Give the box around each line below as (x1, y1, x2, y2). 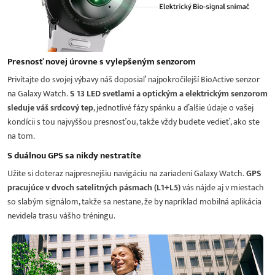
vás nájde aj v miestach (180, 180, 264, 195)
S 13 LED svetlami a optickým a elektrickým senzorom (70, 87, 268, 101)
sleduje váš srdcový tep (7, 101, 93, 115)
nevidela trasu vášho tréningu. (7, 209, 115, 223)
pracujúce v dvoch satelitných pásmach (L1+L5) (7, 180, 180, 195)
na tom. (7, 129, 35, 144)
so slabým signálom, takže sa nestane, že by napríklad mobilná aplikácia (7, 195, 261, 209)
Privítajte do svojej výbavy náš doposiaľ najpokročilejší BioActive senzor (7, 72, 260, 87)
